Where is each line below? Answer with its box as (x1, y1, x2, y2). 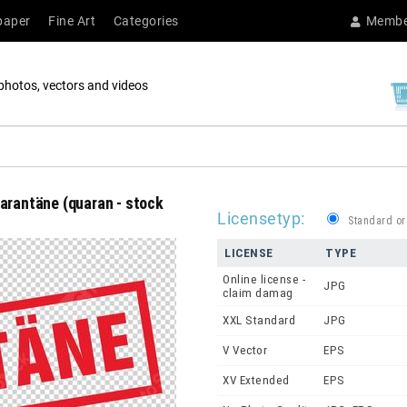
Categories (113, 14, 179, 28)
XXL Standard (223, 313, 295, 328)
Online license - (223, 273, 305, 287)
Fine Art (48, 14, 95, 28)
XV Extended (223, 373, 290, 388)
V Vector (223, 343, 267, 358)
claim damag (223, 286, 293, 301)
